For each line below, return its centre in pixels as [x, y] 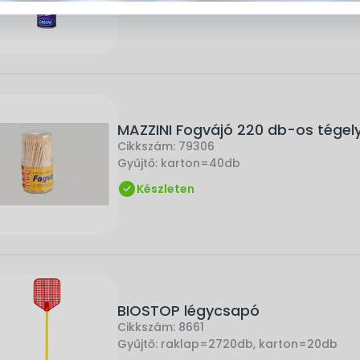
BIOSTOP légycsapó [188, 310]
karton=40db [200, 163]
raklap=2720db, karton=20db [249, 344]
